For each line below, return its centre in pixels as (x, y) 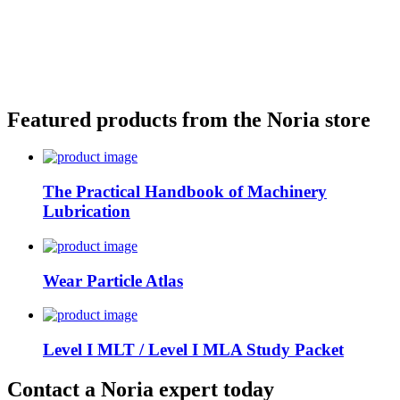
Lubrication (87, 212)
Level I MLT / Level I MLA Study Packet (193, 350)
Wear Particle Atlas (113, 280)
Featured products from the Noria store (189, 119)
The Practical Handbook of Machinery (185, 192)
